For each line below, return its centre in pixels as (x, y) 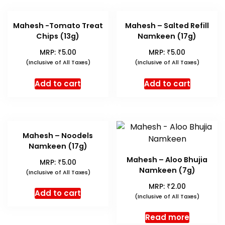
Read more (167, 217)
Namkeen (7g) (167, 170)
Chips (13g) (58, 36)
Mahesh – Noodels (58, 135)
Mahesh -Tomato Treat (58, 26)
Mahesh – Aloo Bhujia (167, 159)
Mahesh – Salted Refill (167, 26)
